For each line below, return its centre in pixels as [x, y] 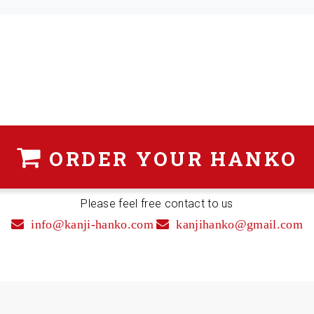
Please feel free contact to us [157, 204]
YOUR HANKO [213, 159]
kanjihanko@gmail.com [239, 224]
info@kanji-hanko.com [92, 224]
